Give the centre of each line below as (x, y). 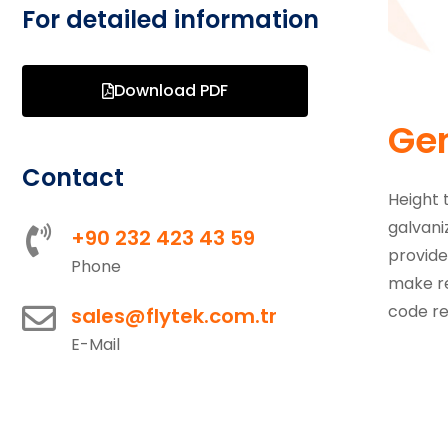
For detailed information (170, 19)
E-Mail (95, 344)
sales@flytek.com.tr (174, 316)
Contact (73, 177)
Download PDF (171, 90)
